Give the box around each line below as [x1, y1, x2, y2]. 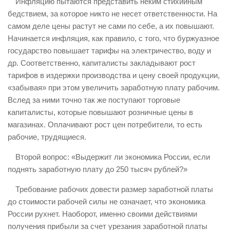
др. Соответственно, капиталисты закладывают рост [8, 59, 196, 67]
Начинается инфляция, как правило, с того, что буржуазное [8, 34, 219, 43]
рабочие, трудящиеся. [8, 132, 86, 141]
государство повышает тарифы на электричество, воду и [8, 46, 211, 55]
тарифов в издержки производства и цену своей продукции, [8, 71, 220, 80]
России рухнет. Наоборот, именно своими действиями [8, 209, 197, 218]
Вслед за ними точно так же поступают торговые [8, 95, 180, 104]
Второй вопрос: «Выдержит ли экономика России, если [15, 152, 210, 161]
